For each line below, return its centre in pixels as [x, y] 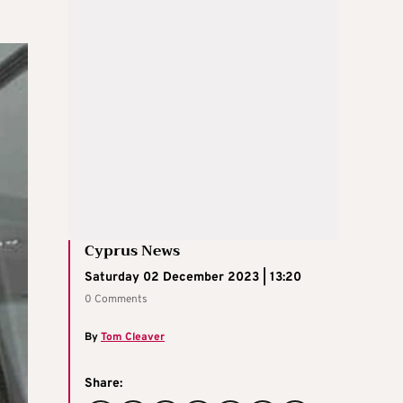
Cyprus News [132, 251]
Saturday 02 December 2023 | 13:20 [193, 277]
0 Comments [116, 299]
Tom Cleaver [133, 337]
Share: [103, 383]
